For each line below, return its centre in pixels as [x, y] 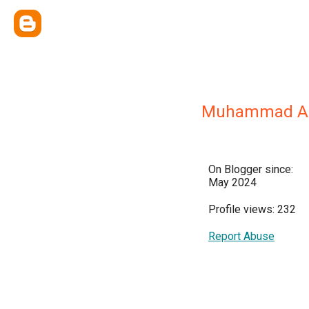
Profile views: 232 [252, 209]
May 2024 [232, 182]
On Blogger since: [251, 169]
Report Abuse [241, 236]
